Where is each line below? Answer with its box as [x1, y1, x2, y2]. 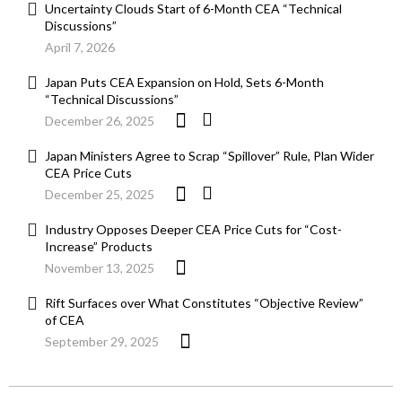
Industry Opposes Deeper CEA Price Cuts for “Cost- [45, 222, 342, 238]
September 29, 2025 [45, 334, 159, 350]
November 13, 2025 [45, 260, 154, 276]
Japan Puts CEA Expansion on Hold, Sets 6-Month [45, 74, 324, 91]
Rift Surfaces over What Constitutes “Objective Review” [45, 295, 363, 311]
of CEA [45, 312, 84, 328]
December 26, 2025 [45, 113, 154, 129]
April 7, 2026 [45, 39, 115, 56]
